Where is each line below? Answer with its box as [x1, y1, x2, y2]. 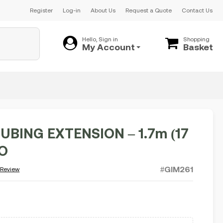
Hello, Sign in [82, 35, 118, 43]
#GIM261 [160, 165, 193, 174]
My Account [82, 41, 135, 52]
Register [30, 7, 53, 14]
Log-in [63, 7, 81, 14]
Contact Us [182, 7, 213, 14]
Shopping [183, 35, 210, 43]
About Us [91, 7, 115, 14]
